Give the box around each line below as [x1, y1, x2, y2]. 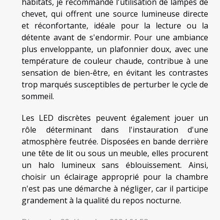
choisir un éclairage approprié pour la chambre [22, 171, 208, 182]
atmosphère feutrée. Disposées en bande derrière [22, 136, 208, 147]
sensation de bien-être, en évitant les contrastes [22, 67, 208, 78]
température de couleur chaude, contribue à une [22, 55, 208, 66]
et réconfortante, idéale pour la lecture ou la [22, 20, 208, 31]
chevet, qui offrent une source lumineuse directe [22, 8, 208, 19]
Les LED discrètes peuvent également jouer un [22, 112, 208, 123]
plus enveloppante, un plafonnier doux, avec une [22, 43, 208, 55]
